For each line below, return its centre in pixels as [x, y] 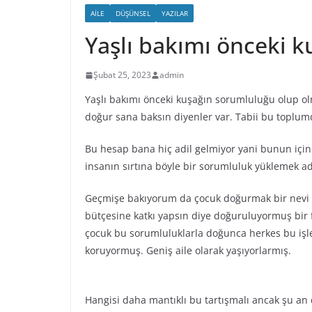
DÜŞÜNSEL [133, 13]
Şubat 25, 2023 [122, 75]
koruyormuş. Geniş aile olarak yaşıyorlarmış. [188, 250]
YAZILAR [175, 13]
